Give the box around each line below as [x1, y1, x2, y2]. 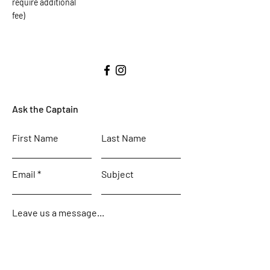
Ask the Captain [12, 103, 78, 115]
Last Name [101, 132, 146, 143]
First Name [12, 132, 58, 143]
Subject [101, 168, 134, 180]
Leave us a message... [12, 207, 104, 218]
